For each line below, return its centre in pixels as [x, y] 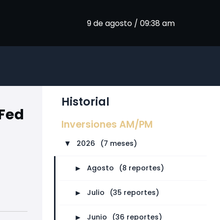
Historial [85, 102]
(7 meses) [118, 143]
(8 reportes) [141, 168]
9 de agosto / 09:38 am [131, 23]
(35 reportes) [134, 192]
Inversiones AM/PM [107, 124]
